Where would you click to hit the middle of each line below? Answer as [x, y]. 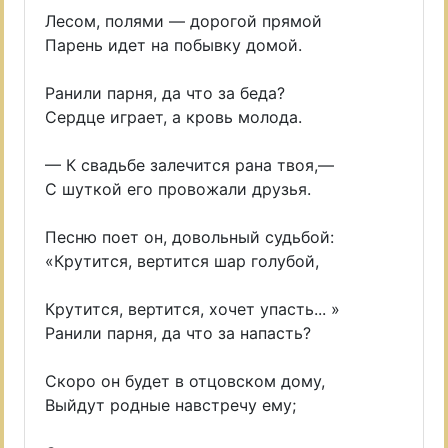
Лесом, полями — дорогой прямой [183, 21]
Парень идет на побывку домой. [173, 45]
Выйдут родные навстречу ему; [170, 405]
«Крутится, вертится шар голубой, [182, 261]
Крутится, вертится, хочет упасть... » [192, 309]
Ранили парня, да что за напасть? [178, 333]
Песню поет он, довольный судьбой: [189, 237]
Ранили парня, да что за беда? [165, 93]
